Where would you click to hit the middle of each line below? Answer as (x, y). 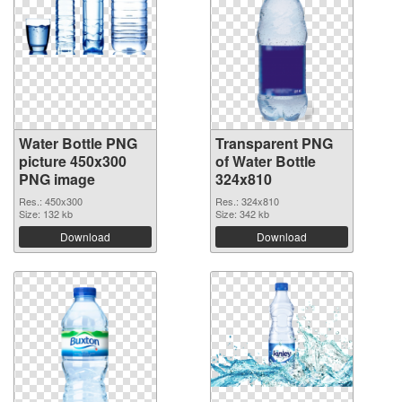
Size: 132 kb (46, 214)
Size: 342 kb (242, 214)
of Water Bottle (266, 161)
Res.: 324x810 (247, 201)
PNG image (57, 179)
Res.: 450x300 (51, 201)
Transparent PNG (274, 143)
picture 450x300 (73, 161)
